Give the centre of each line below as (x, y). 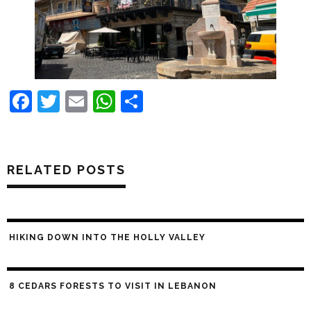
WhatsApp (174, 101)
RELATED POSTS (66, 170)
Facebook (85, 101)
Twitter (100, 101)
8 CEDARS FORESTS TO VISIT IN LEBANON (113, 286)
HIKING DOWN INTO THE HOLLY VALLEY (107, 237)
